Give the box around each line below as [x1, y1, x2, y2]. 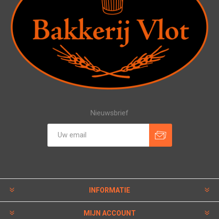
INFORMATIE [89, 186, 130, 194]
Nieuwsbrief [90, 108, 129, 117]
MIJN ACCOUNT [83, 209, 136, 217]
